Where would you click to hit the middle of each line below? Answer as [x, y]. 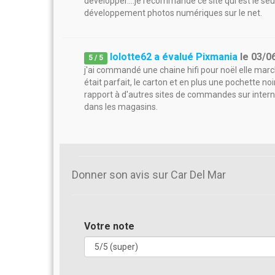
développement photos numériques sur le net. [173, 13]
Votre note [109, 226]
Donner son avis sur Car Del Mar [149, 175]
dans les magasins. [121, 107]
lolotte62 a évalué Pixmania [174, 57]
